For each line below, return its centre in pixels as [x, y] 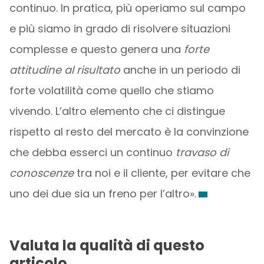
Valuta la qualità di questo [107, 245]
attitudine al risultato [65, 70]
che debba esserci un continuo [92, 152]
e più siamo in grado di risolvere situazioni [120, 29]
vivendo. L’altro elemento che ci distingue [117, 111]
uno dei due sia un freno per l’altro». [103, 194]
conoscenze [41, 173]
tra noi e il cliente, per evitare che [162, 173]
